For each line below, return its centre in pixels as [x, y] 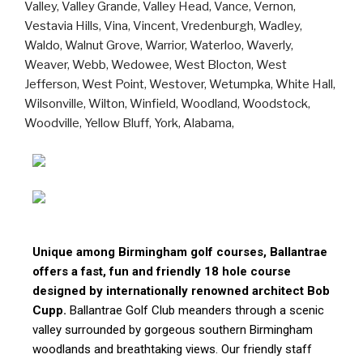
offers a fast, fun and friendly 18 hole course [162, 272]
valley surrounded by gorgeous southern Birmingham [173, 330]
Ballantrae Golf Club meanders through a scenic [195, 311]
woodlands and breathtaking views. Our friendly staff [172, 350]
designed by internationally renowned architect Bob [181, 291]
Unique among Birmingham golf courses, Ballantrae [180, 252]
